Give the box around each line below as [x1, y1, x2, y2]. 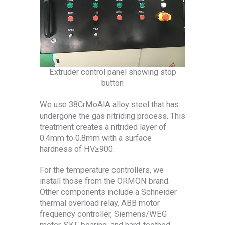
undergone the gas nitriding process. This [40, 110, 185, 121]
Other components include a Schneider [40, 187, 177, 197]
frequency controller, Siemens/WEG [40, 209, 167, 219]
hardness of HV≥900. [40, 144, 115, 154]
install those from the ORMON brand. [40, 176, 170, 186]
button [101, 78, 124, 88]
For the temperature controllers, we [40, 165, 164, 175]
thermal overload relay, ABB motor [40, 198, 160, 208]
